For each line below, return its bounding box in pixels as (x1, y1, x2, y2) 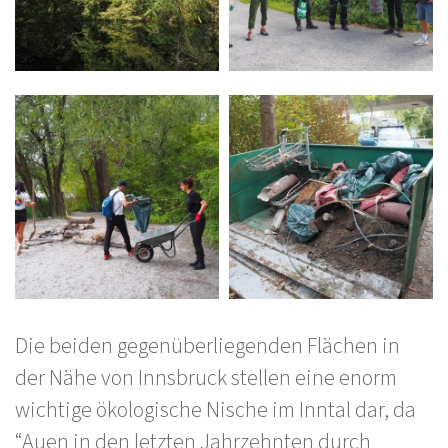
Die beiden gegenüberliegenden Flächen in (15, 330, 400, 362)
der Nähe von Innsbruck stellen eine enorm (15, 362, 397, 394)
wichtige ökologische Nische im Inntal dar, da (15, 394, 416, 426)
